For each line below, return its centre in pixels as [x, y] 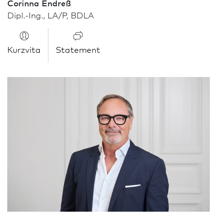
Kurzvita [24, 49]
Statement [78, 49]
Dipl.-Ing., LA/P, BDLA [51, 15]
